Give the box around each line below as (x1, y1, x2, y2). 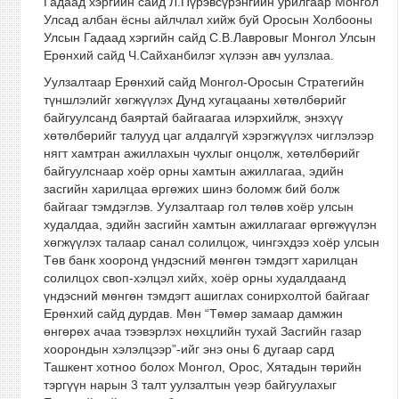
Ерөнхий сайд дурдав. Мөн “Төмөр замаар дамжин (43, 306, 343, 321)
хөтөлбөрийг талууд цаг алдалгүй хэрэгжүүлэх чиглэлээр (43, 128, 374, 142)
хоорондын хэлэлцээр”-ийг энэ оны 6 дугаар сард (43, 342, 334, 356)
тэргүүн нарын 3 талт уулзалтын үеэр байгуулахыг (43, 378, 337, 392)
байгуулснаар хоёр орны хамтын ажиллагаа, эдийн (43, 164, 344, 178)
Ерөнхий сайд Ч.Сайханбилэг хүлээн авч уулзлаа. (43, 48, 334, 62)
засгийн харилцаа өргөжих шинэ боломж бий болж (43, 182, 339, 196)
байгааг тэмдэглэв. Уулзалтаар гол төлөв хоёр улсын (43, 199, 354, 214)
